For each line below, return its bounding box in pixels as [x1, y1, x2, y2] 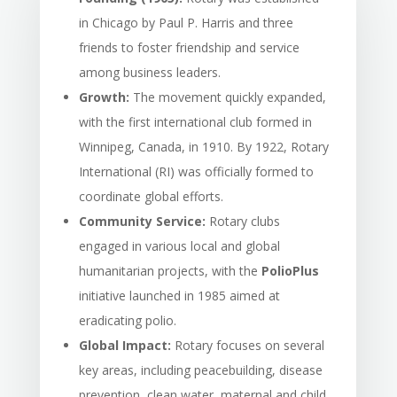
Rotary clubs [205, 212, 280, 230]
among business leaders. [78, 63, 221, 81]
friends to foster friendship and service [78, 38, 300, 56]
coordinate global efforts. [78, 187, 223, 205]
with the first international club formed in [78, 113, 312, 130]
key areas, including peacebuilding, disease [78, 361, 323, 378]
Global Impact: [78, 336, 171, 354]
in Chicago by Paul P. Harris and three [78, 13, 293, 31]
